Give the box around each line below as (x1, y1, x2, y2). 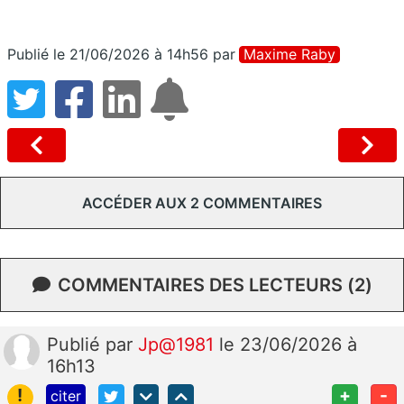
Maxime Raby (243, 44, 335, 63)
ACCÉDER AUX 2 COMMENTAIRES (82, 193, 322, 212)
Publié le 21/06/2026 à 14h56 (7, 44, 208, 63)
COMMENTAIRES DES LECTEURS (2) (57, 273, 372, 296)
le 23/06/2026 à (219, 333, 357, 355)
